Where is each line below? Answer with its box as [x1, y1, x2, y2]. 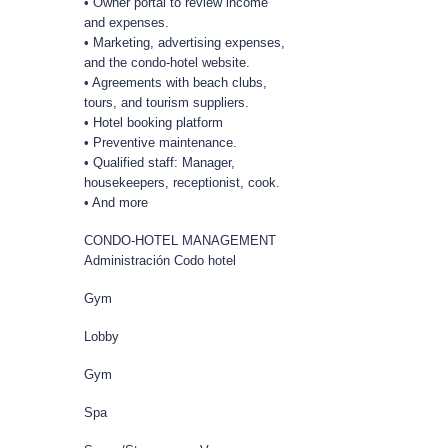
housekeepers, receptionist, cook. [84, 174, 281, 190]
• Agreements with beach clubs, [84, 74, 268, 90]
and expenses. [84, 14, 170, 30]
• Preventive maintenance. [84, 134, 238, 150]
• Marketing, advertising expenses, [84, 34, 286, 50]
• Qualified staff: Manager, [84, 154, 236, 170]
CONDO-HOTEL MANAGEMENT [84, 232, 277, 248]
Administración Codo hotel [84, 252, 237, 268]
